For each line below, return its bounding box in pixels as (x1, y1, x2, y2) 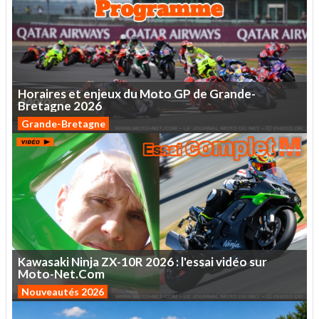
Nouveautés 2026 (21, 285, 104, 298)
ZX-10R (101, 253, 143, 269)
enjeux (83, 85, 121, 101)
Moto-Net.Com (18, 266, 105, 281)
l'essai (181, 253, 214, 269)
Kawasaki (18, 253, 69, 269)
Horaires (18, 85, 66, 101)
